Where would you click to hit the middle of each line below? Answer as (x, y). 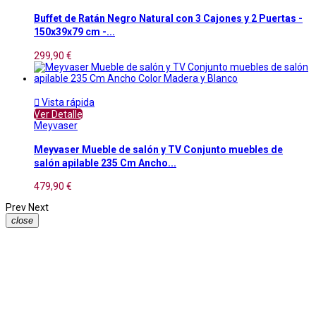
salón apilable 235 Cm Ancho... (105, 163)
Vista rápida (67, 102)
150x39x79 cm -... (74, 32)
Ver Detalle (58, 114)
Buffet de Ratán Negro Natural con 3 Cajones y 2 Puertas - (168, 19)
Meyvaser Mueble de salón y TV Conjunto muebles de (158, 149)
